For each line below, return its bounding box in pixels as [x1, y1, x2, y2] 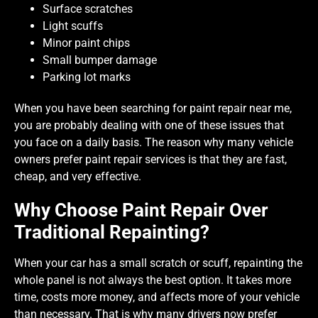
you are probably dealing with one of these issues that [14, 118, 284, 132]
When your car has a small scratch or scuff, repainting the [14, 256, 302, 270]
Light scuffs [43, 18, 103, 33]
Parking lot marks [43, 70, 131, 84]
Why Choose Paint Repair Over [14, 199, 268, 221]
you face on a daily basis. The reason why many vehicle [14, 135, 293, 149]
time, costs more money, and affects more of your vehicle [14, 290, 300, 304]
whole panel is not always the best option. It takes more [14, 273, 291, 287]
